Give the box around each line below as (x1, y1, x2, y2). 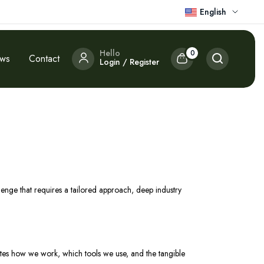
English (200, 6, 226, 18)
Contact (29, 52, 60, 65)
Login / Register (100, 55, 159, 68)
